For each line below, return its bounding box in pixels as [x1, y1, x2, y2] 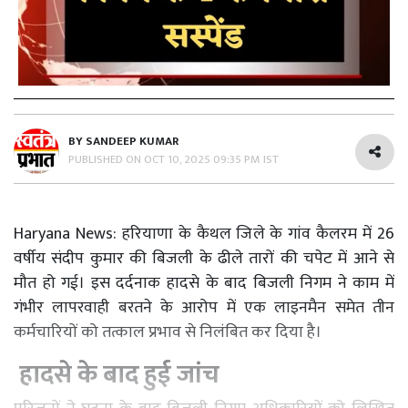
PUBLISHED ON [68, 148, 144, 169]
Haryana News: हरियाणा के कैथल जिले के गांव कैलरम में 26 [14, 219, 394, 248]
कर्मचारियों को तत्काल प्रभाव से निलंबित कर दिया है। [14, 318, 321, 346]
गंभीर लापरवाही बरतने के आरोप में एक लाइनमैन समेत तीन [14, 293, 394, 321]
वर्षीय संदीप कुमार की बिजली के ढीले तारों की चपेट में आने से [14, 244, 394, 272]
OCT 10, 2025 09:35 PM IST [144, 148, 279, 169]
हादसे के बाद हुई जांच [19, 352, 219, 396]
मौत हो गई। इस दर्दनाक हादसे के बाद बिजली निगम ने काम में [14, 269, 394, 297]
